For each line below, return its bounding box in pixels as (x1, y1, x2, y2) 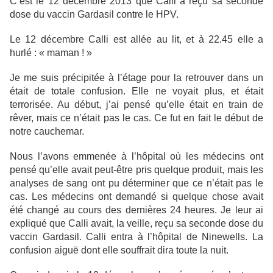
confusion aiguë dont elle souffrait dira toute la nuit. (10, 245, 229, 256)
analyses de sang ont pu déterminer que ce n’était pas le (10, 178, 263, 189)
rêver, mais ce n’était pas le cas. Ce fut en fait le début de (10, 113, 263, 124)
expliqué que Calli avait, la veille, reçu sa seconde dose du (10, 218, 263, 229)
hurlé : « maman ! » (10, 48, 92, 58)
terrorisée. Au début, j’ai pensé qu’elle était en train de (10, 99, 263, 110)
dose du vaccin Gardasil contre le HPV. (10, 9, 179, 20)
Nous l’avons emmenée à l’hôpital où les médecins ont (10, 151, 263, 162)
